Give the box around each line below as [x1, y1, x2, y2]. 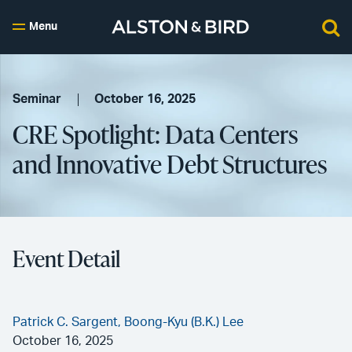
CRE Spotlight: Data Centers [13, 116, 298, 152]
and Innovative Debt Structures [13, 146, 327, 181]
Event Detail [13, 244, 120, 273]
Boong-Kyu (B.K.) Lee [124, 316, 244, 328]
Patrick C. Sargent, [13, 316, 124, 328]
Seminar [13, 93, 61, 105]
